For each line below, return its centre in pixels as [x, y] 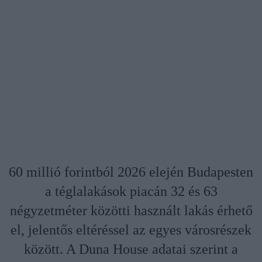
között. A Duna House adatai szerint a [131, 249]
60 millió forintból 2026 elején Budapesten [131, 172]
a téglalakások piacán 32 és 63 [131, 192]
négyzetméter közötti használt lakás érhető [131, 211]
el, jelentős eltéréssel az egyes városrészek [131, 230]
